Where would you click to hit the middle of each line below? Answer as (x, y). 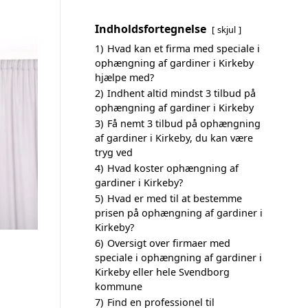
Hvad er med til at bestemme (175, 198)
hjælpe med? (124, 77)
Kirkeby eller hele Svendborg (162, 272)
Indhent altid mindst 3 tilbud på (181, 93)
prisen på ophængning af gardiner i (179, 213)
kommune (119, 286)
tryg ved (114, 152)
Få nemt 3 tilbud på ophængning (184, 123)
